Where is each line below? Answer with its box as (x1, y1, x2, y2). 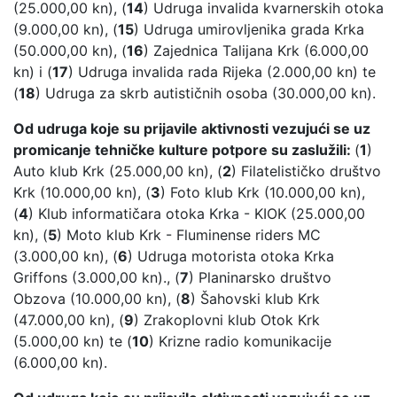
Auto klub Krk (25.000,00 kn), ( (13, 162, 222, 181)
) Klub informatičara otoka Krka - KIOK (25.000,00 (28, 205, 365, 223)
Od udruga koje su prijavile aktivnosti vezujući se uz (13, 120, 370, 138)
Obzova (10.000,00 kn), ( (13, 290, 181, 308)
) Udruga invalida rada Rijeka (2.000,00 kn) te (68, 63, 376, 82)
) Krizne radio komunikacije (149, 332, 331, 351)
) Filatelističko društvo (231, 162, 381, 181)
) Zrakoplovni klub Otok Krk (134, 311, 320, 330)
